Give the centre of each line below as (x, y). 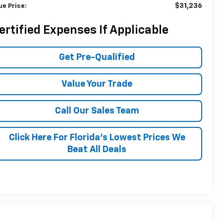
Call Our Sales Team (97, 111)
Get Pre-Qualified (97, 57)
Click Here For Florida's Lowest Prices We (97, 138)
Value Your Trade (97, 84)
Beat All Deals (97, 150)
